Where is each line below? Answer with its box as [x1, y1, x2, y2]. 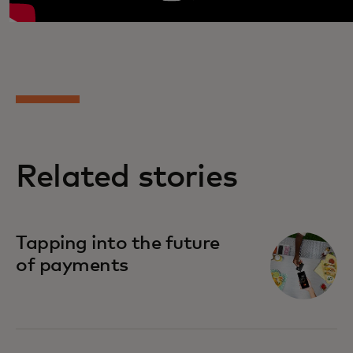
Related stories [16, 161, 237, 193]
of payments [16, 255, 128, 275]
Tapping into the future [16, 233, 220, 253]
